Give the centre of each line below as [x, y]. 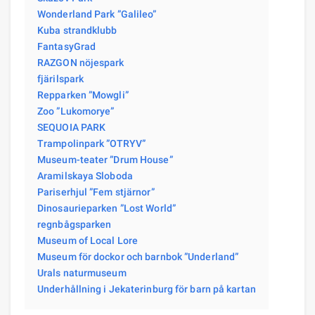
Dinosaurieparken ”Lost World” [107, 208]
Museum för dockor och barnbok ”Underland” [138, 256]
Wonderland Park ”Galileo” [97, 14]
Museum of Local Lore [88, 240]
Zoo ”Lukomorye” [76, 111]
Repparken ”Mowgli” [83, 95]
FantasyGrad [67, 46]
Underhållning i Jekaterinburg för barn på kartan [147, 289]
